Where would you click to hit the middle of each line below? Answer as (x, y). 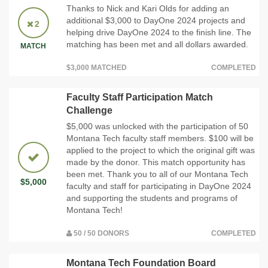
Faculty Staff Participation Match (140, 98)
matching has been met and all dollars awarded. (157, 45)
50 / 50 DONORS (100, 234)
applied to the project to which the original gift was (161, 150)
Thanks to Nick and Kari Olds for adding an (148, 9)
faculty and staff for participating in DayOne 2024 (159, 186)
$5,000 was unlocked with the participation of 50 (157, 127)
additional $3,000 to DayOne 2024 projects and (156, 21)
